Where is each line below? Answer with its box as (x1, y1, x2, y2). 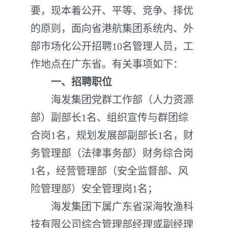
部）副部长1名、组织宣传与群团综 (31, 112, 188, 123)
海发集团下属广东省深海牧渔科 (31, 201, 193, 212)
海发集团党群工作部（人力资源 (31, 94, 193, 105)
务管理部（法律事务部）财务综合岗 (31, 148, 193, 159)
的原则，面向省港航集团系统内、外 (31, 23, 193, 34)
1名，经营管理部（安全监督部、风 (31, 165, 188, 177)
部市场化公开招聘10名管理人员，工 (31, 41, 193, 52)
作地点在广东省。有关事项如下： (31, 59, 183, 70)
